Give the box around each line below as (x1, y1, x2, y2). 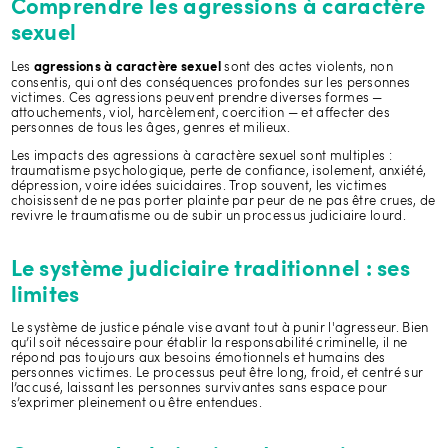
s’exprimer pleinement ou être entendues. (10, 397, 263, 411)
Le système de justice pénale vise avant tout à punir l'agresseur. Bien (10, 322, 429, 336)
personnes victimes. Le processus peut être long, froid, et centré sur (10, 367, 424, 381)
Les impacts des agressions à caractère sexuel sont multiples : (10, 149, 393, 163)
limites (10, 284, 80, 307)
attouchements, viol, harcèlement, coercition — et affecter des (10, 106, 391, 120)
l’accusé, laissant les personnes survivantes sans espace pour (10, 382, 388, 396)
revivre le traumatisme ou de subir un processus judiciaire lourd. (10, 209, 406, 223)
